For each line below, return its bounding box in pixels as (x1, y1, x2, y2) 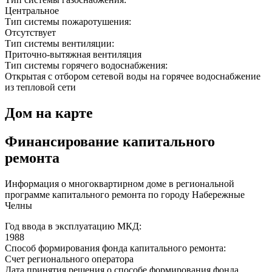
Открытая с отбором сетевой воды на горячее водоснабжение (5, 71, 260, 82)
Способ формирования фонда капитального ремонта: (5, 242, 226, 253)
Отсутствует (5, 27, 56, 38)
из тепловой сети (5, 82, 76, 93)
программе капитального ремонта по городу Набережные (5, 189, 245, 200)
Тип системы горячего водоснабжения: (5, 60, 170, 71)
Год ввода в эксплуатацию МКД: (5, 220, 141, 231)
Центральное (5, 5, 59, 16)
